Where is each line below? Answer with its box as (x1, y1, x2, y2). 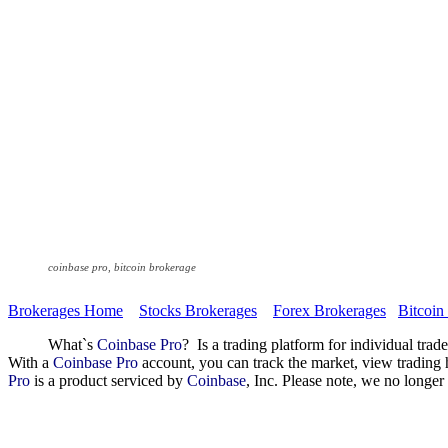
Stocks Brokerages (139, 302, 257, 320)
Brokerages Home (8, 302, 123, 320)
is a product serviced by (30, 372, 187, 390)
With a (8, 354, 53, 372)
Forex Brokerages (273, 302, 386, 320)
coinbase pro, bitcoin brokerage (48, 261, 196, 274)
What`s (8, 336, 97, 354)
